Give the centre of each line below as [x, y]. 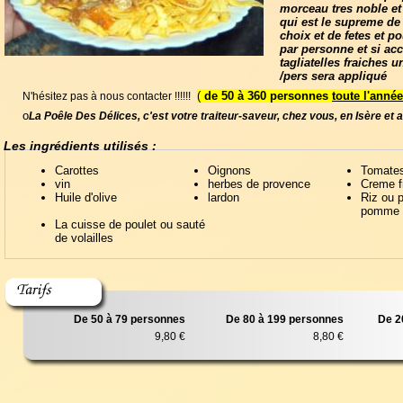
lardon [224, 197]
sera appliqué [347, 76]
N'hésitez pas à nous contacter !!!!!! [108, 96]
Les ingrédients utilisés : [80, 146]
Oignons [229, 170]
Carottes [77, 170]
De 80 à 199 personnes [285, 319]
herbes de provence [259, 184]
